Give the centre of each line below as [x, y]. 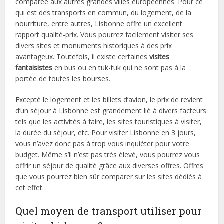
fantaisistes [34, 67]
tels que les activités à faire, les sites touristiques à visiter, [109, 121]
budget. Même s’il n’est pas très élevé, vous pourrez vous [108, 154]
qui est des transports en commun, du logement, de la [104, 12]
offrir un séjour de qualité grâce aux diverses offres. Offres [110, 165]
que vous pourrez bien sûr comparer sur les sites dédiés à [109, 176]
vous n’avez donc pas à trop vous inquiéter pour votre [103, 143]
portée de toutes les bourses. [63, 78]
